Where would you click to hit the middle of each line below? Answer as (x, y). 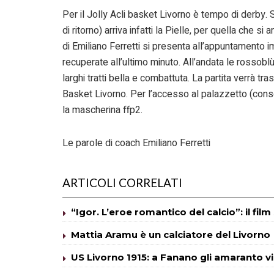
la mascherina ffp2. (104, 110)
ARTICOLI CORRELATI (122, 182)
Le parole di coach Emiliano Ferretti (136, 143)
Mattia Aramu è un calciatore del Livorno (171, 234)
